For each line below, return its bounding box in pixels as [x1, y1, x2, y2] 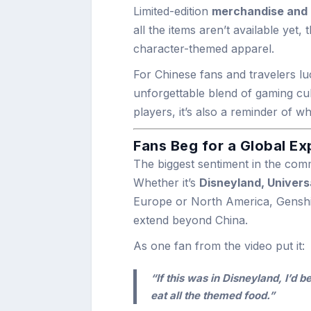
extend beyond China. [133, 213, 248, 227]
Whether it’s [133, 176, 199, 190]
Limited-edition [133, 4, 212, 18]
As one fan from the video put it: [133, 239, 305, 253]
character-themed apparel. [133, 42, 274, 56]
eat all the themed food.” [151, 289, 275, 302]
